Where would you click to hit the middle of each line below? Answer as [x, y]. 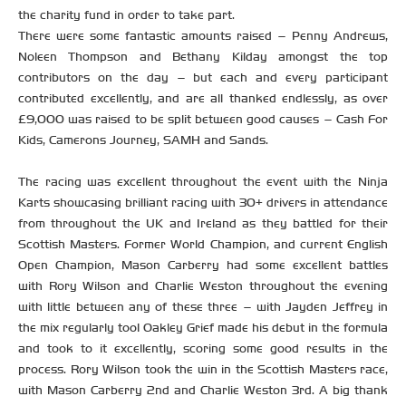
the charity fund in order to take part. [126, 15]
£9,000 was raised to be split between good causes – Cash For [203, 120]
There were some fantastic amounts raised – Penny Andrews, [203, 36]
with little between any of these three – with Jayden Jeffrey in [203, 307]
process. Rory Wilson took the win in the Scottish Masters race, [203, 370]
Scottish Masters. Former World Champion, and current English [203, 245]
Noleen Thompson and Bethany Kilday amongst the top [203, 57]
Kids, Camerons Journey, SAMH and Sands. [143, 140]
